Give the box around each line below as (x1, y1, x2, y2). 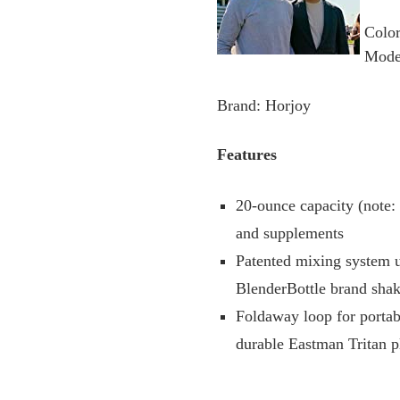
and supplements (236, 224, 345, 242)
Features (217, 146, 278, 163)
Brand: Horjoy (217, 96, 312, 114)
